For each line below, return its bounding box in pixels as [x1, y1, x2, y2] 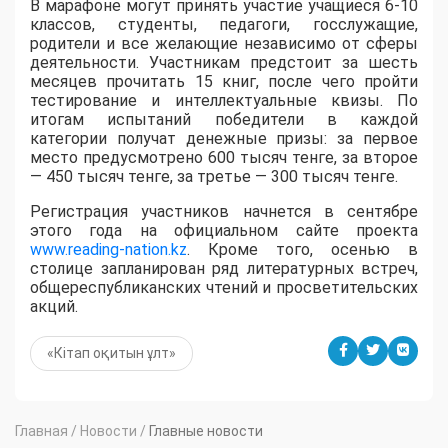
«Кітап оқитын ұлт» [47, 344, 176, 361]
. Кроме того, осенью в [187, 239, 418, 259]
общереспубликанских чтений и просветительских [30, 277, 418, 297]
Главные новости [149, 422, 263, 439]
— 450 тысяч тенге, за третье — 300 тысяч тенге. [30, 166, 398, 186]
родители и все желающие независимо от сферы [30, 33, 418, 53]
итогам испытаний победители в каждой [30, 109, 418, 129]
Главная [15, 422, 68, 439]
